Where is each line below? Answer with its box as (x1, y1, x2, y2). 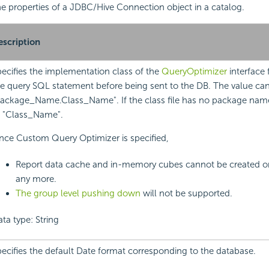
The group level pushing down (15, 188, 141, 199)
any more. (15, 174, 56, 185)
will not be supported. (140, 188, 232, 199)
